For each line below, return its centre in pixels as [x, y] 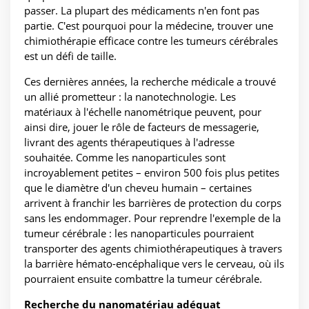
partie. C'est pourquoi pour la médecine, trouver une [149, 26]
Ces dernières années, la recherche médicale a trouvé [150, 82]
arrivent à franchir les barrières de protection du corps [153, 203]
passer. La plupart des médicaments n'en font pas [142, 11]
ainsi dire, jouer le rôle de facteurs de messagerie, [142, 127]
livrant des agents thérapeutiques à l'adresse [129, 142]
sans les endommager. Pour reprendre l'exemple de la [152, 218]
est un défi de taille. [70, 56]
